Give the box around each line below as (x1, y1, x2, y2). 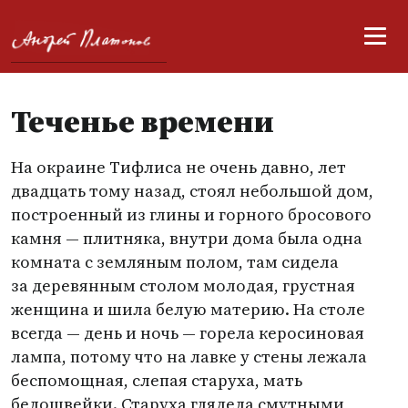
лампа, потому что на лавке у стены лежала (11, 345, 367, 368)
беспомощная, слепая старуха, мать (11, 369, 302, 392)
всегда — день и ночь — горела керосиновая (11, 321, 364, 344)
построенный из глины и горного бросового (11, 203, 372, 226)
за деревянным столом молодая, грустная (11, 274, 355, 297)
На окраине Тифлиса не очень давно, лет (11, 156, 346, 178)
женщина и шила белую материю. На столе (11, 298, 365, 321)
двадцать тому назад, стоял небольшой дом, (11, 179, 373, 202)
